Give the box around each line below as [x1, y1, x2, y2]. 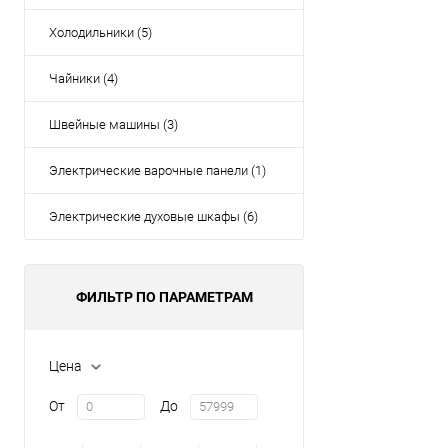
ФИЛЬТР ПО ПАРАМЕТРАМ [75, 289, 253, 305]
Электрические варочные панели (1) [49, 163, 266, 178]
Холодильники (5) [49, 25, 152, 40]
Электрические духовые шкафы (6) [49, 209, 258, 224]
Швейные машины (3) [49, 117, 178, 132]
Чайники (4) [49, 71, 118, 86]
